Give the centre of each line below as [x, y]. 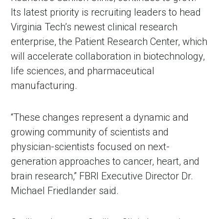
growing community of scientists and [90, 132]
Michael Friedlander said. [65, 190]
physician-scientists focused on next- [90, 146]
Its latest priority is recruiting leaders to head [106, 12]
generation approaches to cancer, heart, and [105, 161]
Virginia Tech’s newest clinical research [94, 27]
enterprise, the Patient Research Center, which [109, 41]
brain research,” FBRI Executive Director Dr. [102, 176]
